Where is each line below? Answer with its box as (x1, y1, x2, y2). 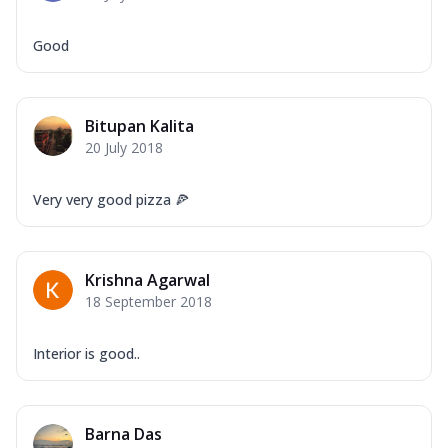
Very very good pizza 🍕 (33, 189, 189, 209)
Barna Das (85, 422, 162, 445)
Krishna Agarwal (85, 268, 210, 291)
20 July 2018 (85, 137, 163, 157)
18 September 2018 (85, 291, 212, 311)
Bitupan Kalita (85, 114, 194, 137)
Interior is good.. (33, 343, 140, 363)
